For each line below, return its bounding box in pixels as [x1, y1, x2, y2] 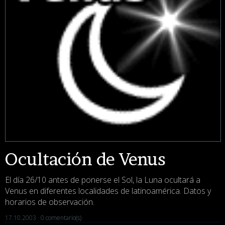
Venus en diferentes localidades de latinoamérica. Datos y [5, 185, 211, 197]
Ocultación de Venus [5, 149, 166, 170]
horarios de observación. [5, 196, 94, 208]
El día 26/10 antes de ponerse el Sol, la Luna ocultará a [5, 174, 200, 186]
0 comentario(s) [41, 213, 81, 222]
